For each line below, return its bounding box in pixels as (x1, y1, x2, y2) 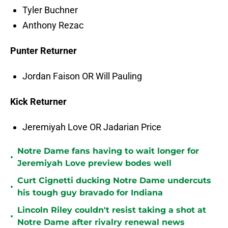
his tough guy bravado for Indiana (17, 188, 163, 198)
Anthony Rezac (22, 20, 83, 31)
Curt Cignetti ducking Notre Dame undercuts (17, 176, 211, 186)
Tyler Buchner (22, 5, 78, 16)
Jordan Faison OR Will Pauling (22, 71, 142, 82)
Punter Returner (10, 45, 77, 56)
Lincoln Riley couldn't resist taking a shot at (17, 205, 206, 215)
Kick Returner (10, 96, 67, 107)
